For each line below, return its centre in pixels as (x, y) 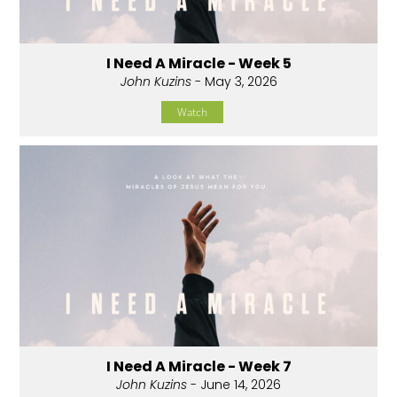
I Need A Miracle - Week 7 (198, 367)
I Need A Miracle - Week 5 (198, 64)
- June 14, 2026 (234, 385)
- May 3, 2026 (234, 82)
